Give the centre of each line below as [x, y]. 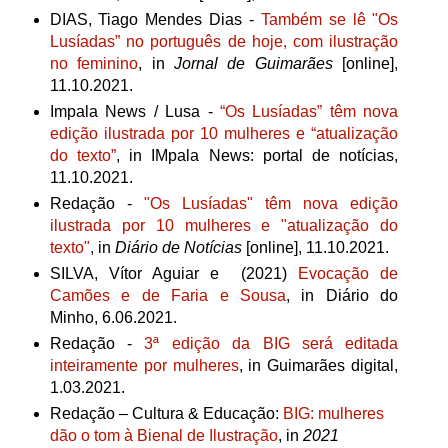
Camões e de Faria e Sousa [167, 296]
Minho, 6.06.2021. [113, 318]
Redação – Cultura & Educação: [166, 414]
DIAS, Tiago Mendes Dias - [155, 20]
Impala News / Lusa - [134, 112]
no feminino [94, 64]
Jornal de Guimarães [253, 64]
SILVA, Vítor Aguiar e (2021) [174, 274]
